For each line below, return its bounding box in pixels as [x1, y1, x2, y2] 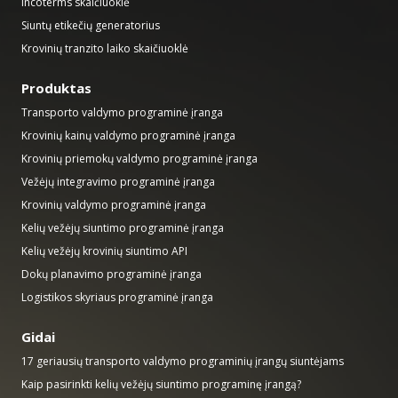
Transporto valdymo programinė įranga [21, 104, 223, 120]
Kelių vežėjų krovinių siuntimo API [21, 243, 187, 259]
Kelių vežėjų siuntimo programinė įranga [21, 219, 224, 235]
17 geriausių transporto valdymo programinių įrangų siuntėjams [21, 353, 344, 369]
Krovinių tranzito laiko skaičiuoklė [21, 40, 188, 56]
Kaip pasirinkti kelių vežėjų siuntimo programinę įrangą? [21, 376, 301, 392]
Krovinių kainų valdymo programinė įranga [21, 127, 235, 143]
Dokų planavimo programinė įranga [21, 266, 202, 282]
